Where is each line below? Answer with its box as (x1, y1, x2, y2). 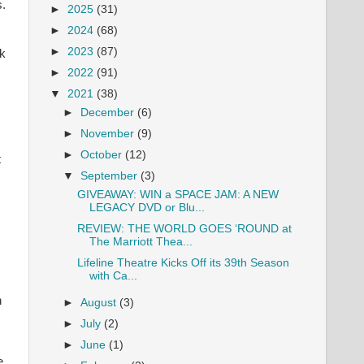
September (80, 170, 141, 183)
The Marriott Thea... (89, 236, 193, 248)
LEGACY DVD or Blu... (89, 201, 205, 214)
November (80, 127, 138, 140)
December (80, 106, 138, 119)
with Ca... (89, 270, 137, 283)
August (80, 297, 120, 309)
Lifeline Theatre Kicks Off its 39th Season (76, 257, 289, 270)
